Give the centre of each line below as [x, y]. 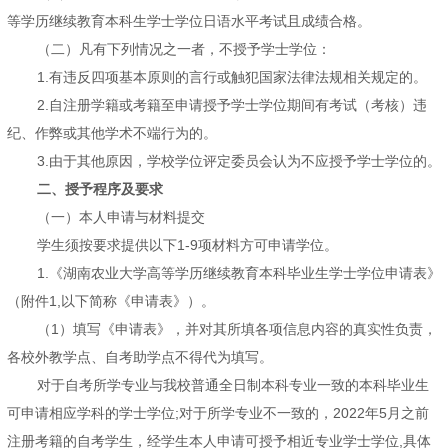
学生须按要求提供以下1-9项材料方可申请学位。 [187, 245]
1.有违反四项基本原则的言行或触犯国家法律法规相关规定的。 [232, 77]
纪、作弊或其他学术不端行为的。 [112, 133]
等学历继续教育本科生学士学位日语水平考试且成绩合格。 [189, 21]
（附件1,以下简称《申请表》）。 [111, 301]
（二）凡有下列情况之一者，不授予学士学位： [184, 49]
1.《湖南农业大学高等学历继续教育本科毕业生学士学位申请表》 [239, 273]
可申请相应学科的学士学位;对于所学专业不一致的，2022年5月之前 [218, 413]
